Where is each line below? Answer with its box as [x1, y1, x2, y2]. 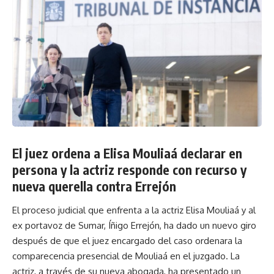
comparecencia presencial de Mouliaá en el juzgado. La [12, 250, 240, 262]
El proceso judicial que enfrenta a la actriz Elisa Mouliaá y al [12, 204, 256, 217]
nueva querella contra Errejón [12, 177, 176, 194]
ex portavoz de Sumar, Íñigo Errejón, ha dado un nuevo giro [12, 220, 256, 232]
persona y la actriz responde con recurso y [12, 161, 246, 178]
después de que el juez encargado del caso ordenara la [12, 235, 242, 247]
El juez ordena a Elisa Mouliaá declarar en [12, 144, 242, 161]
